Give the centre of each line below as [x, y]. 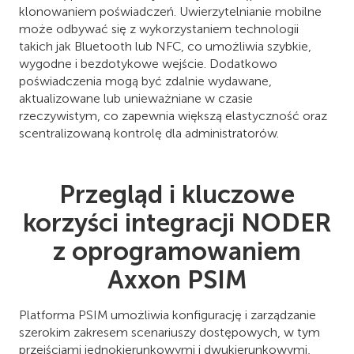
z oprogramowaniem [177, 251]
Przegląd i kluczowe [177, 194]
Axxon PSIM [177, 279]
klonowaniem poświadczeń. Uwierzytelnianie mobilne [170, 11]
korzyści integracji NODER [177, 222]
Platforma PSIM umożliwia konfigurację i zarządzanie [168, 314]
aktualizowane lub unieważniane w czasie [136, 98]
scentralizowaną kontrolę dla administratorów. [149, 133]
